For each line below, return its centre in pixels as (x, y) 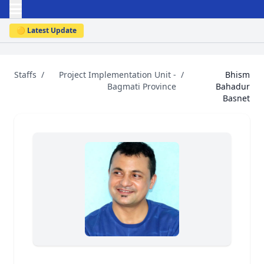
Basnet (236, 98)
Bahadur (233, 86)
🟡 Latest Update (47, 30)
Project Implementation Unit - (118, 75)
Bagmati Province (142, 86)
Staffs (25, 75)
